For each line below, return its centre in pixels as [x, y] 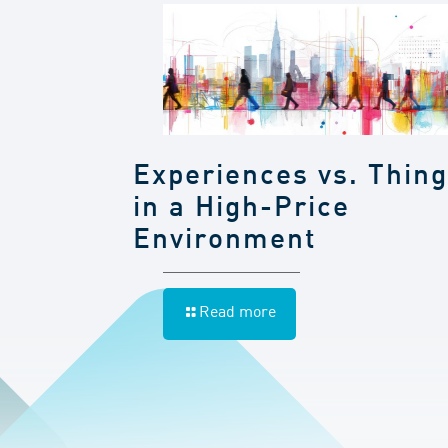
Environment [225, 240]
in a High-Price [241, 208]
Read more [237, 313]
